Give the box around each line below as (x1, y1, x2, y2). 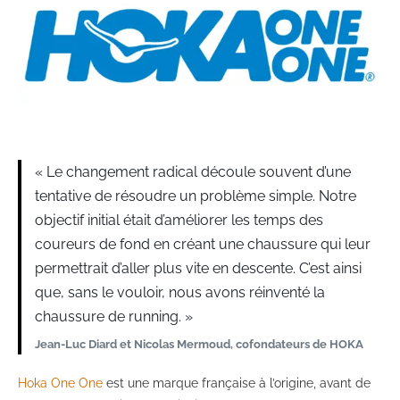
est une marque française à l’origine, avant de (103, 376, 371, 391)
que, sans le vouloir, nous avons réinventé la (35, 284, 325, 302)
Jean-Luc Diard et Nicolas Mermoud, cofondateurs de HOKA (35, 337, 363, 352)
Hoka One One (18, 376, 103, 391)
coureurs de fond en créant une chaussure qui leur (35, 236, 371, 254)
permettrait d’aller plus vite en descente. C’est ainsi (35, 260, 362, 278)
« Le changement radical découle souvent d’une (35, 163, 351, 181)
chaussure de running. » (35, 308, 193, 326)
